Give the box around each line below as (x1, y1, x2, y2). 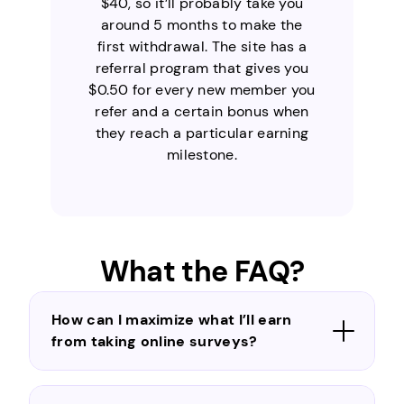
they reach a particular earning (95, 123, 309, 142)
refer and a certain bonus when (95, 101, 309, 121)
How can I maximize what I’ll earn (51, 309, 292, 329)
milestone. (166, 144, 238, 164)
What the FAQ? (99, 252, 305, 290)
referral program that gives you (95, 58, 309, 78)
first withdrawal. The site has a (96, 36, 308, 56)
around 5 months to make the (101, 14, 303, 34)
